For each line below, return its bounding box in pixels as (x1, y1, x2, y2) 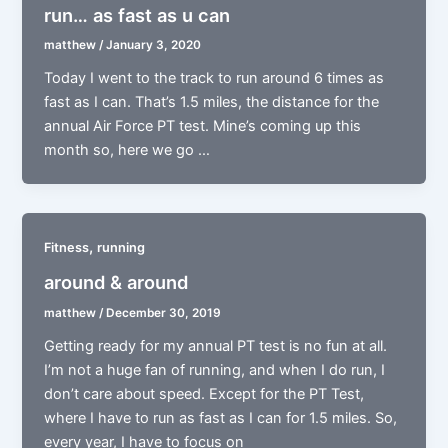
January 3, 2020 (106, 38, 202, 53)
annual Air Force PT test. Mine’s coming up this (44, 117, 362, 136)
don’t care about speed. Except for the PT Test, (44, 384, 365, 403)
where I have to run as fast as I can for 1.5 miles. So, (44, 408, 398, 427)
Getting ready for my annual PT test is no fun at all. (44, 336, 388, 355)
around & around (44, 270, 189, 293)
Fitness (44, 240, 90, 256)
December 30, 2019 (106, 305, 222, 320)
